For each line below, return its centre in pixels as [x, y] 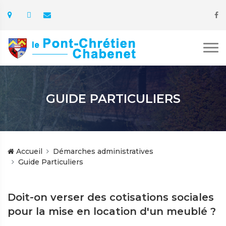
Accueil [28, 151]
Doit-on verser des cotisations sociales [111, 197]
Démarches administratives [103, 151]
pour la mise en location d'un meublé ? [112, 211]
